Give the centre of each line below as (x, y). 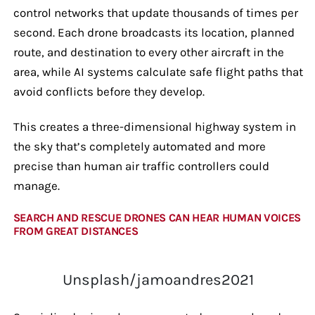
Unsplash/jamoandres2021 (159, 279)
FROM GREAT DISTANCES (76, 231)
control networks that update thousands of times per (155, 12)
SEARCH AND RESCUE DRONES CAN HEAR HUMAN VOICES (157, 217)
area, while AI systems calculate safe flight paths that (158, 71)
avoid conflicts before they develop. (110, 91)
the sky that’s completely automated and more (139, 146)
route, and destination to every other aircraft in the (148, 52)
